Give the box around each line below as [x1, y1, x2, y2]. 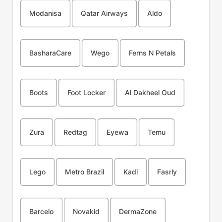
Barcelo [29, 207, 54, 216]
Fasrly [157, 167, 177, 176]
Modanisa [29, 9, 61, 17]
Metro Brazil [64, 167, 104, 176]
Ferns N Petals [128, 49, 176, 57]
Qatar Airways [80, 9, 128, 17]
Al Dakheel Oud [124, 88, 175, 97]
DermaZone [118, 207, 157, 216]
